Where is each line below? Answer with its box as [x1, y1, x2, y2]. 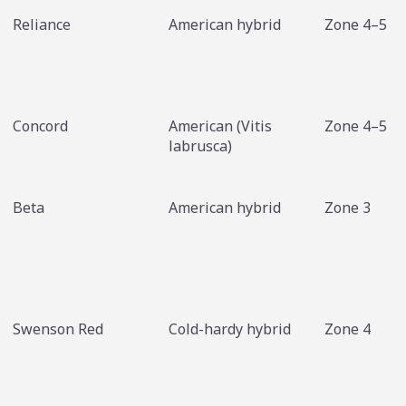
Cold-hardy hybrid [169, 319, 291, 340]
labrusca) [169, 136, 232, 157]
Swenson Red [13, 319, 103, 340]
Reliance [13, 14, 71, 35]
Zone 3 [324, 198, 371, 218]
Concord [13, 116, 68, 137]
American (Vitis [169, 116, 272, 137]
